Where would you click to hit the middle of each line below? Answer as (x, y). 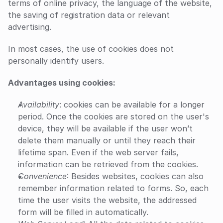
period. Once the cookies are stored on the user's (113, 116)
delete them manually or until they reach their (107, 140)
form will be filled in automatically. (83, 212)
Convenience (42, 176)
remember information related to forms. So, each (113, 188)
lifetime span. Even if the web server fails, (98, 152)
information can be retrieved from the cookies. (108, 164)
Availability (39, 105)
